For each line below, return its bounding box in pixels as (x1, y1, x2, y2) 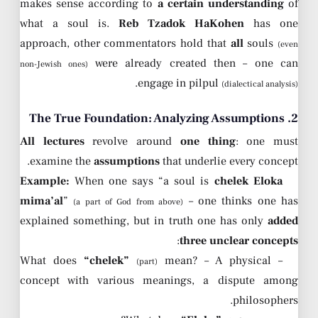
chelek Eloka (214, 174, 283, 189)
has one (244, 16, 298, 31)
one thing (180, 134, 236, 149)
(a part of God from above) (73, 197, 184, 208)
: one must (235, 134, 299, 149)
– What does (270, 253, 283, 268)
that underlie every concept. (160, 154, 298, 169)
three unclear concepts (180, 234, 298, 248)
